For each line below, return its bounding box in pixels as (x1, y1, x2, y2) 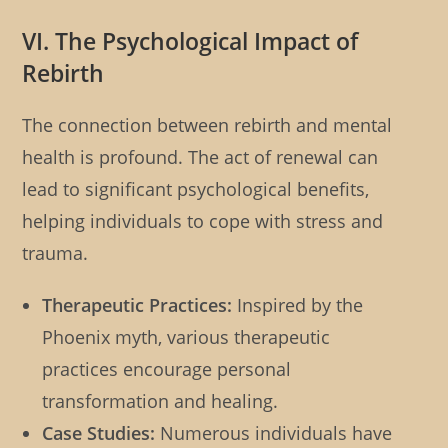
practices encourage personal (42, 357, 292, 382)
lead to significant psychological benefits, (22, 177, 370, 202)
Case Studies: (42, 421, 156, 446)
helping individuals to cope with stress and (22, 209, 384, 234)
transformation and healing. (42, 389, 279, 414)
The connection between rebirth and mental (22, 113, 393, 138)
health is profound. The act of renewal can (22, 145, 379, 170)
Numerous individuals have (155, 421, 393, 446)
